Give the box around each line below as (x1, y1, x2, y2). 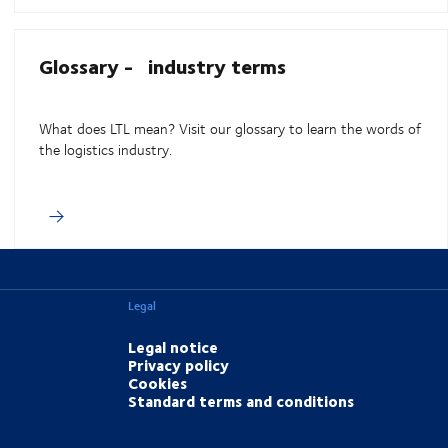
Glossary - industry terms (39, 50, 287, 82)
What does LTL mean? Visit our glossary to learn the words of (39, 118, 422, 140)
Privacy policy (128, 353, 230, 378)
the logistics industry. (39, 139, 173, 161)
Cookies (128, 371, 188, 396)
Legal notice (128, 335, 219, 360)
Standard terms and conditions (128, 389, 355, 414)
